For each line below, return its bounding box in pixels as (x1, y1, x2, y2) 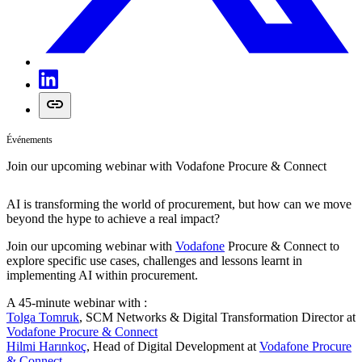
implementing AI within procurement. (6, 268, 198, 283)
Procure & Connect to (225, 239, 339, 254)
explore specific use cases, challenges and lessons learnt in (6, 254, 302, 268)
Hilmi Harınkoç (6, 339, 86, 354)
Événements (6, 133, 53, 145)
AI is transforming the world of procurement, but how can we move (6, 197, 351, 212)
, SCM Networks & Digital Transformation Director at (79, 310, 356, 325)
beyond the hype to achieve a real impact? (6, 212, 220, 226)
